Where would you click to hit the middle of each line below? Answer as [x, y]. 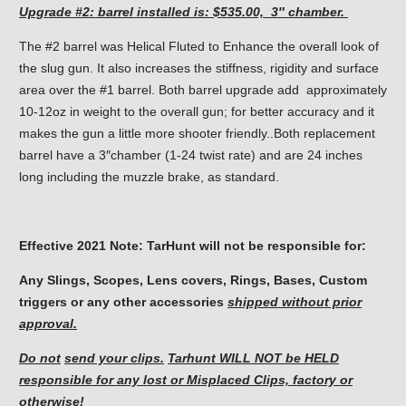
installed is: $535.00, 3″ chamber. [242, 11]
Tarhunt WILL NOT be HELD [253, 358]
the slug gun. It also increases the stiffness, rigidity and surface [199, 68]
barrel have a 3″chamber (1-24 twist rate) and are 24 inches [191, 155]
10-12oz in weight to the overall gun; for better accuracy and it [197, 111]
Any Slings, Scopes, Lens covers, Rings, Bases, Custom [193, 280]
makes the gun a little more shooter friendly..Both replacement [197, 133]
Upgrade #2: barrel [78, 11]
